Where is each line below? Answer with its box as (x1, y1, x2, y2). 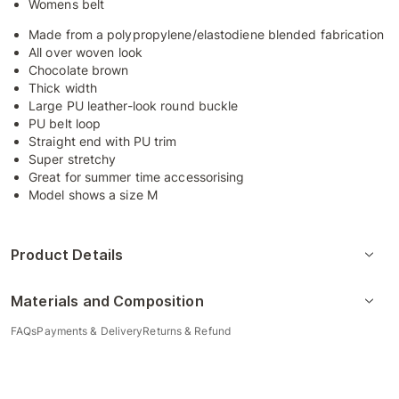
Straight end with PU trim (28, 134, 177, 149)
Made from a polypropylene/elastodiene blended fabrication (28, 27, 384, 42)
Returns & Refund (142, 324, 231, 338)
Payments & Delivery (37, 324, 143, 338)
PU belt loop (28, 116, 102, 131)
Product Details (11, 246, 124, 264)
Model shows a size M (28, 187, 158, 202)
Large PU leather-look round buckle (28, 98, 239, 113)
